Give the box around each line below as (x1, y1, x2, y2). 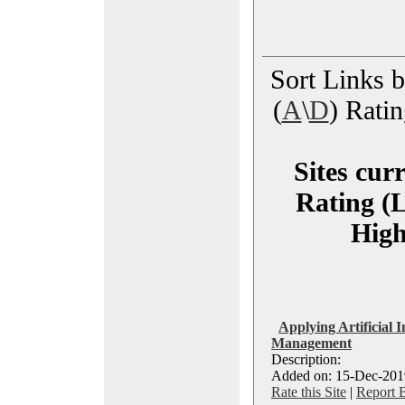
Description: (271, 352, 348, 367)
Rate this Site (271, 384, 346, 400)
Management (271, 335, 352, 351)
